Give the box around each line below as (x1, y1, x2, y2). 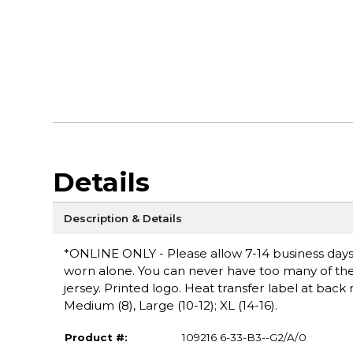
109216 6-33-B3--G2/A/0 (181, 330, 307, 344)
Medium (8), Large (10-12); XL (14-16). (63, 297, 277, 313)
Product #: (64, 330, 128, 344)
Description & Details (63, 211, 182, 225)
